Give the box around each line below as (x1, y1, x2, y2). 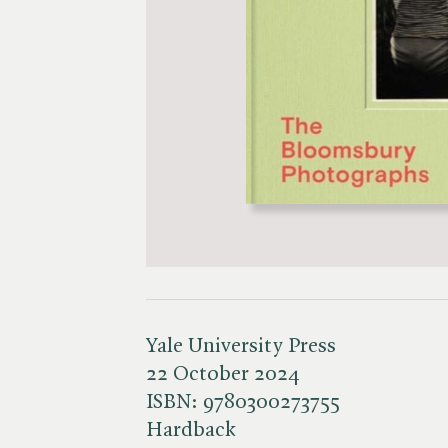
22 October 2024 (146, 363, 300, 385)
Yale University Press (146, 335, 336, 357)
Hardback (146, 419, 236, 441)
